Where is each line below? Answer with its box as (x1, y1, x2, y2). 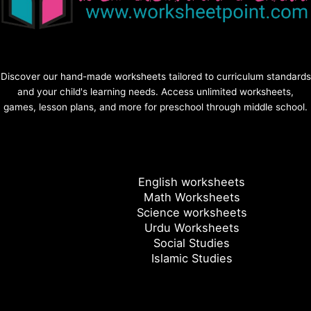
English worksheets (138, 175, 245, 190)
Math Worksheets (143, 190, 240, 205)
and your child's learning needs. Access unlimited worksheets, (17, 86, 294, 98)
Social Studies (153, 236, 230, 251)
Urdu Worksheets (144, 221, 239, 235)
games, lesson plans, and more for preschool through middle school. (3, 101, 308, 113)
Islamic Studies (151, 251, 233, 266)
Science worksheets (136, 205, 247, 220)
